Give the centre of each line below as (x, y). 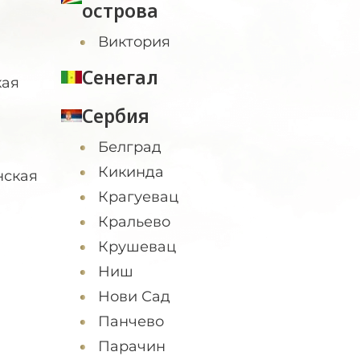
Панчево (131, 321)
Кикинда (131, 172)
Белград (130, 147)
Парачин (132, 346)
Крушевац (137, 247)
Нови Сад (134, 297)
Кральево (134, 222)
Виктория (134, 42)
